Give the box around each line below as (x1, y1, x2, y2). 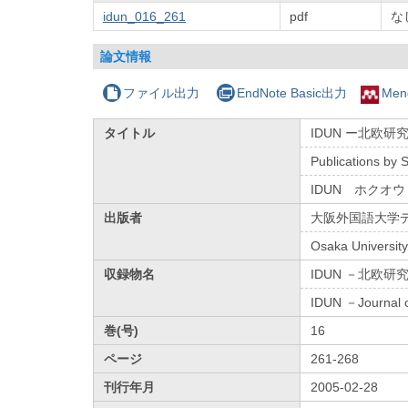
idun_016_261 (103, 8, 186, 24)
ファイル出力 (123, 85, 200, 100)
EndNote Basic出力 (236, 85, 347, 100)
